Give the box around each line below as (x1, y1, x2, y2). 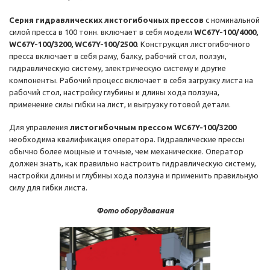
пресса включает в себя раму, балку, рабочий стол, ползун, (9, 52, 227, 61)
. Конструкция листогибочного (137, 40, 250, 49)
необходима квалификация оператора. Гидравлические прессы (9, 135, 245, 144)
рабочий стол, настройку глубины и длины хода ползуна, (9, 88, 219, 97)
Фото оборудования (96, 206, 174, 215)
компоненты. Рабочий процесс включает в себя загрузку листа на (9, 76, 253, 85)
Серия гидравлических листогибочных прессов (9, 16, 204, 25)
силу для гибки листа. (9, 183, 87, 192)
